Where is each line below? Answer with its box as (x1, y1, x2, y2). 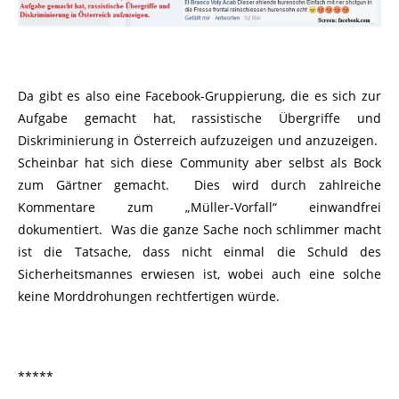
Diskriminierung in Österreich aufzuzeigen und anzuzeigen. (18, 131, 381, 149)
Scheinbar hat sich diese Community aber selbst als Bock (18, 153, 381, 171)
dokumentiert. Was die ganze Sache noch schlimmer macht (18, 220, 381, 238)
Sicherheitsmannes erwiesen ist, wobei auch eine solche (18, 265, 381, 282)
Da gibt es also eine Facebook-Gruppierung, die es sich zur (18, 86, 381, 104)
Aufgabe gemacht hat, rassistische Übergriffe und (18, 109, 381, 126)
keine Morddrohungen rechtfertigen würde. (18, 287, 280, 305)
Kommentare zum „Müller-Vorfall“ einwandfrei (18, 198, 381, 216)
